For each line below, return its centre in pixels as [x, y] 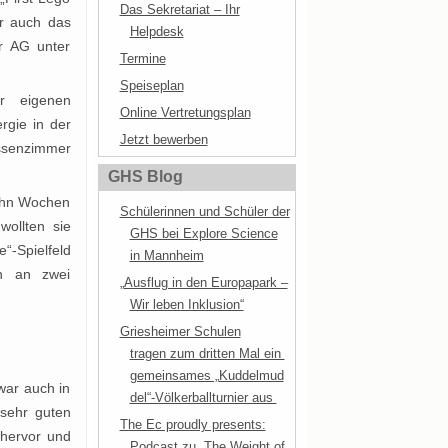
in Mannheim [166, 255]
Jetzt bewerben [163, 139]
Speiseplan [151, 85]
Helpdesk [156, 31]
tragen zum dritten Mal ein [207, 353]
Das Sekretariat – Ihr [179, 9]
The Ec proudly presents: [192, 424]
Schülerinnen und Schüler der [204, 211]
